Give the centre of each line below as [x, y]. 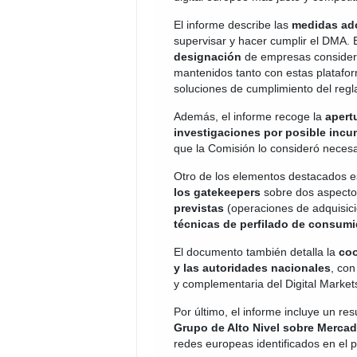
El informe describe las [233, 25]
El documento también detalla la [256, 252]
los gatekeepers [217, 192]
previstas [199, 208]
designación [208, 57]
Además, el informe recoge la [249, 116]
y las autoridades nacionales [252, 268]
